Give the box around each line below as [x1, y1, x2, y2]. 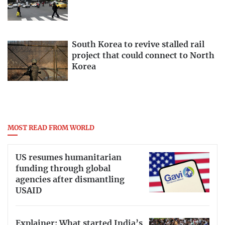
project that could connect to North [72, 51, 214, 60]
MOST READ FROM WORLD [8, 125, 94, 132]
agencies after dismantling [16, 176, 125, 184]
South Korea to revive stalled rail [72, 40, 204, 49]
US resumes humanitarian [16, 154, 122, 162]
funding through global [16, 165, 110, 173]
